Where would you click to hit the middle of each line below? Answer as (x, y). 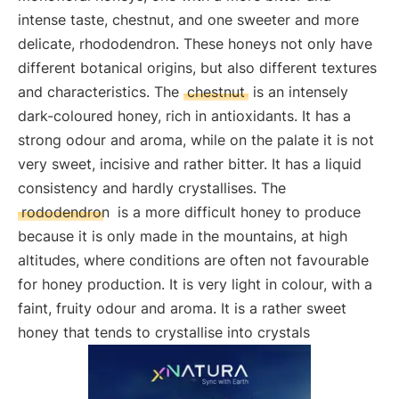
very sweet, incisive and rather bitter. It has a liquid (190, 164)
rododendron (65, 212)
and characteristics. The (101, 92)
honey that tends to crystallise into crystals (164, 332)
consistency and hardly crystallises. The (152, 188)
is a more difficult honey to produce (237, 212)
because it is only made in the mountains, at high (183, 236)
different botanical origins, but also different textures (197, 68)
